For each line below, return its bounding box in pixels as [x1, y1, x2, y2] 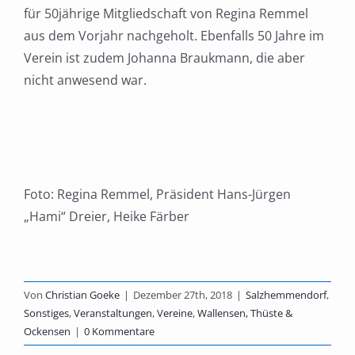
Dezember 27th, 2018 [133, 288, 232, 303]
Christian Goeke [45, 288, 120, 303]
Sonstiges [24, 306, 69, 321]
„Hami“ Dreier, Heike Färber [24, 208, 189, 226]
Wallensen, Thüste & [197, 306, 292, 321]
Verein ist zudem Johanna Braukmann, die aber [24, 49, 305, 67]
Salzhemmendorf [246, 288, 326, 303]
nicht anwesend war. [24, 71, 147, 90]
